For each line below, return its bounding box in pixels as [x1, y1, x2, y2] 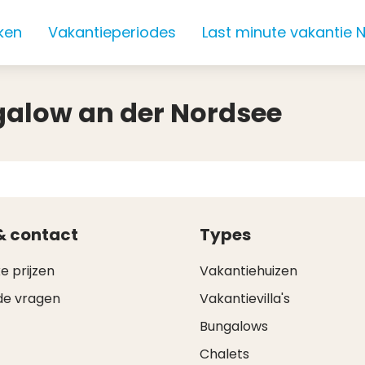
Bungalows [200, 317, 269, 336]
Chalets [200, 345, 250, 363]
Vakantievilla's [200, 289, 291, 308]
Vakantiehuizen [200, 262, 298, 280]
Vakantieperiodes [48, 22, 176, 42]
